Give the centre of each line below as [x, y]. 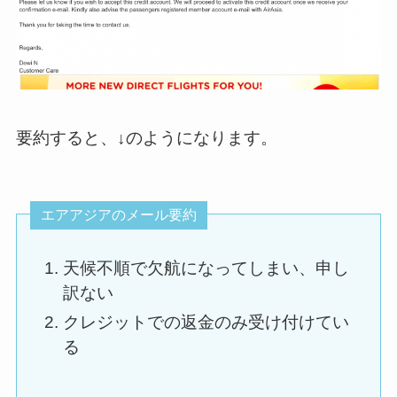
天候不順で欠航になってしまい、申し [206, 269]
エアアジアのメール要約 [118, 215]
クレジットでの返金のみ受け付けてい [206, 323]
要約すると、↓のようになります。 [146, 137]
